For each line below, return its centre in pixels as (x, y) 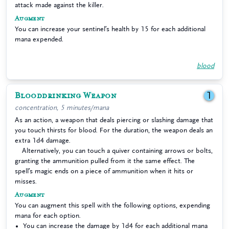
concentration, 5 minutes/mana (62, 108)
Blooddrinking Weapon (66, 96)
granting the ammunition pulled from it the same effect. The (105, 161)
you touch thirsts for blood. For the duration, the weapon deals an (114, 130)
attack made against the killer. (59, 5)
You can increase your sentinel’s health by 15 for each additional (110, 29)
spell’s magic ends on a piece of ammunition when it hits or (104, 171)
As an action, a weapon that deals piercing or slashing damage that (114, 120)
